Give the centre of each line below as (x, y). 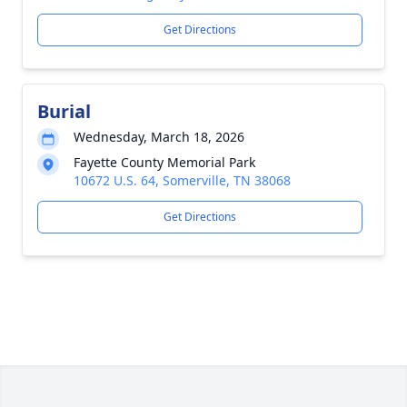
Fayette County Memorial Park (164, 162)
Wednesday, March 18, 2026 (159, 137)
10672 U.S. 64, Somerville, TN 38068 (182, 180)
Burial (64, 111)
